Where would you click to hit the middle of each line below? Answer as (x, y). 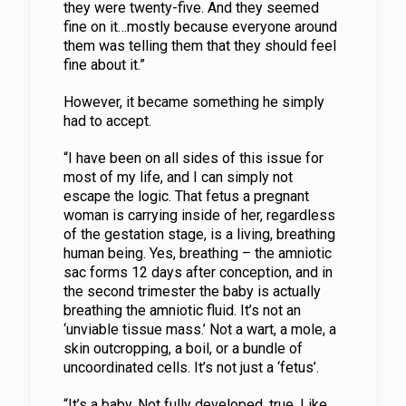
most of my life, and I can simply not (178, 177)
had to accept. (107, 121)
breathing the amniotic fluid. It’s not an (182, 310)
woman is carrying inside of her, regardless (199, 215)
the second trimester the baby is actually (192, 291)
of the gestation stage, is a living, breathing (199, 234)
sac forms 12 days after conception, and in (198, 272)
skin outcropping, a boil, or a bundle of (183, 348)
